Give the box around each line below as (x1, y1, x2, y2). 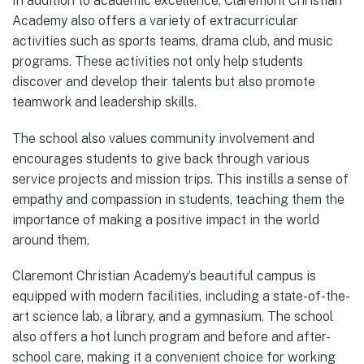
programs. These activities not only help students (12, 54, 303, 70)
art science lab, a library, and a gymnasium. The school (12, 308, 333, 324)
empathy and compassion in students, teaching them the (12, 191, 344, 207)
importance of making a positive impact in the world (12, 211, 319, 227)
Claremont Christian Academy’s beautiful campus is (12, 267, 316, 284)
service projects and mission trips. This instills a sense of (12, 171, 349, 187)
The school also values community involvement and (12, 130, 314, 146)
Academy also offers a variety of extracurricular (12, 13, 298, 29)
